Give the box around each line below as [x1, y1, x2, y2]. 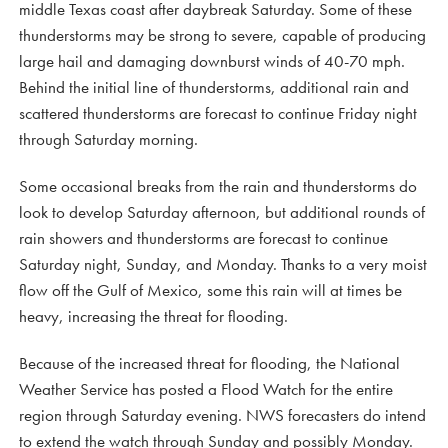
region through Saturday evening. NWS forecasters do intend [19, 404, 426, 426]
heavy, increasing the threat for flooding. [19, 305, 288, 327]
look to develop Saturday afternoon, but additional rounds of [19, 201, 425, 223]
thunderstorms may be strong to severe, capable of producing [19, 24, 426, 46]
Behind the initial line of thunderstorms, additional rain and [19, 76, 409, 98]
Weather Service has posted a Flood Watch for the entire [19, 378, 393, 400]
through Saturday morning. [19, 128, 198, 150]
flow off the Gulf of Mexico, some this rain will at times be [19, 279, 402, 301]
